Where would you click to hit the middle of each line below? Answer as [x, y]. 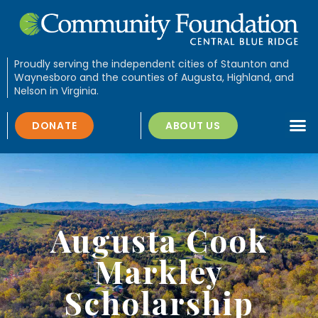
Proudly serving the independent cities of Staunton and [151, 64]
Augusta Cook [159, 239]
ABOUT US [193, 125]
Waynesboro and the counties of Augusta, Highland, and [154, 77]
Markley [159, 270]
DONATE [55, 125]
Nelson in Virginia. [56, 91]
